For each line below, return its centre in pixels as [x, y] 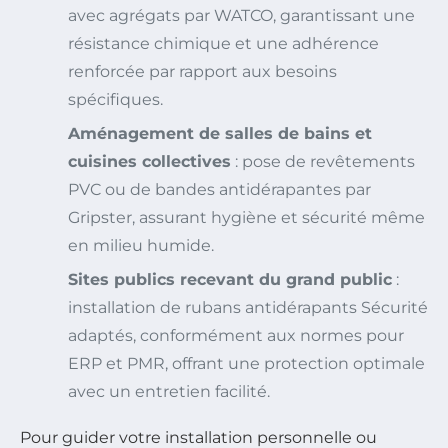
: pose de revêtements [323, 162]
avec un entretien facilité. [169, 392]
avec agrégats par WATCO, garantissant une [241, 16]
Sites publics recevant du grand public [230, 280]
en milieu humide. [141, 246]
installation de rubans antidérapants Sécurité [248, 308]
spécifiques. [115, 100]
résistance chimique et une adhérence [223, 44]
